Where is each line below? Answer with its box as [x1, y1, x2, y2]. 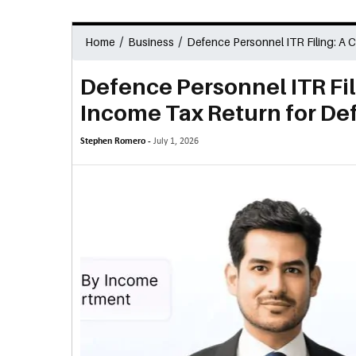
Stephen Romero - [79, 137, 153, 146]
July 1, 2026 [153, 137, 199, 146]
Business [127, 35, 174, 48]
